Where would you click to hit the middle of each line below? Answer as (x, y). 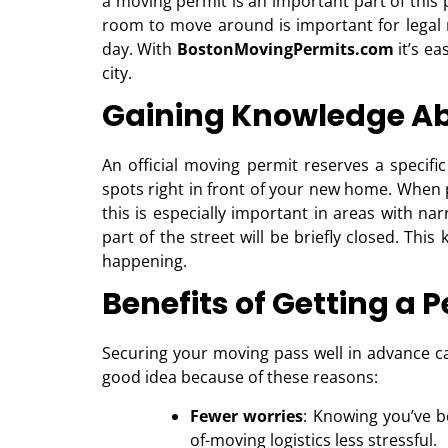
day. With (139, 49)
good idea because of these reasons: (240, 377)
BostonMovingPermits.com (285, 49)
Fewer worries (247, 416)
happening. (144, 261)
